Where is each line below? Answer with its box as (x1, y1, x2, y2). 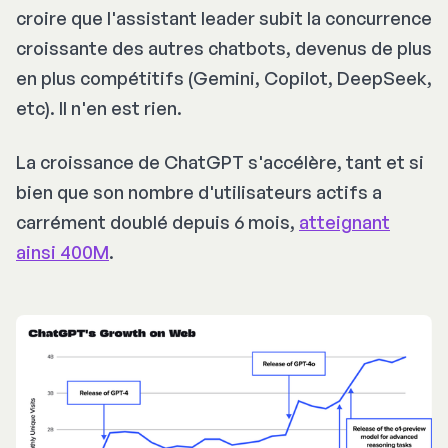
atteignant (299, 211, 390, 234)
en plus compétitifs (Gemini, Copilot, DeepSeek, (16, 67, 432, 90)
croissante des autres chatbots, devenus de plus (16, 37, 432, 60)
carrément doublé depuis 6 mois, (16, 211, 299, 234)
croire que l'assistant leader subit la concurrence (16, 7, 432, 30)
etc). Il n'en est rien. (16, 97, 182, 120)
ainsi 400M (16, 241, 109, 264)
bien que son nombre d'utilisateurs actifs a (16, 181, 382, 204)
